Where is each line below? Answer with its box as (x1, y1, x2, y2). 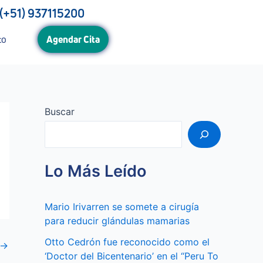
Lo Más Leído (45, 161, 147, 181)
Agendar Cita (46, 33, 100, 46)
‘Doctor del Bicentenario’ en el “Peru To (45, 249, 218, 262)
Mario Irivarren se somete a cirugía (45, 200, 199, 213)
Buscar (45, 106, 75, 117)
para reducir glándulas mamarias (45, 214, 190, 227)
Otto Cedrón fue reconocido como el (45, 235, 210, 248)
